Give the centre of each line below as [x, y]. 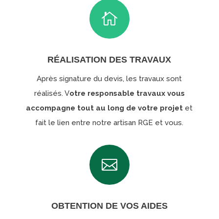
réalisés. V [52, 93]
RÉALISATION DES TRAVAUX [109, 60]
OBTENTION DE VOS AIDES [109, 206]
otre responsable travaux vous [127, 93]
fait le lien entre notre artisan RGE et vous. [109, 123]
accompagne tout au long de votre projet [105, 108]
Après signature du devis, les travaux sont [109, 79]
